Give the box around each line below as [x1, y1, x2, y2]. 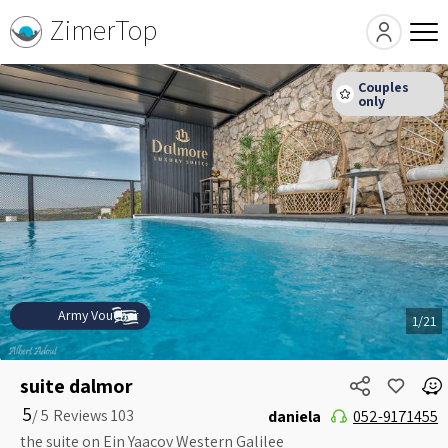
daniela [268, 405, 321, 427]
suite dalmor [20, 372, 133, 399]
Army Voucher [58, 305, 139, 324]
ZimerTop [50, 11, 157, 48]
